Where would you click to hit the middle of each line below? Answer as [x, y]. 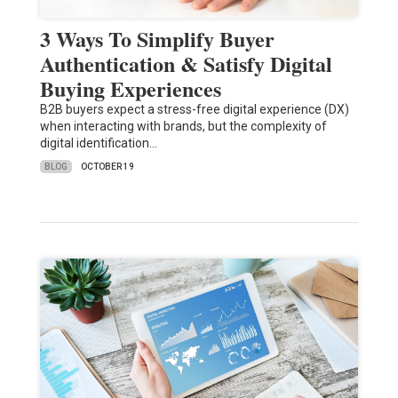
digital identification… [98, 143]
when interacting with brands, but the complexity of [183, 127]
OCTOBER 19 [107, 167]
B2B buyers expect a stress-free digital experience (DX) [194, 110]
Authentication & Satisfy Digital [186, 64]
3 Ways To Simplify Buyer [157, 39]
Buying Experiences [130, 89]
